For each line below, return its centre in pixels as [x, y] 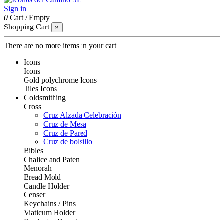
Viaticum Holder [49, 212]
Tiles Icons [40, 89]
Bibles [33, 151]
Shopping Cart [27, 27]
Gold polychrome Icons [60, 80]
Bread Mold [42, 177]
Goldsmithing [45, 97]
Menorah [38, 168]
